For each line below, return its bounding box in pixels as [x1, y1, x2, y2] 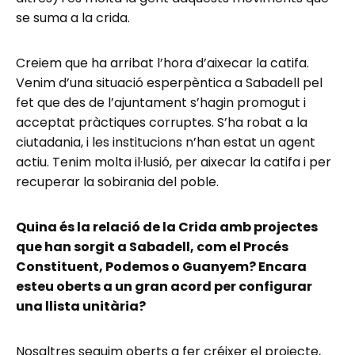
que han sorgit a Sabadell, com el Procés [16, 237, 288, 256]
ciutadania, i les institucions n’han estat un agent [16, 132, 315, 151]
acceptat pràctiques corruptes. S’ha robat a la [16, 113, 307, 132]
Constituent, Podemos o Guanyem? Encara [16, 257, 307, 276]
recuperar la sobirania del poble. [16, 172, 219, 191]
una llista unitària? [16, 296, 146, 315]
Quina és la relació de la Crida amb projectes [16, 217, 318, 236]
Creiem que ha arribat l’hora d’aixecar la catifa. [16, 53, 309, 72]
